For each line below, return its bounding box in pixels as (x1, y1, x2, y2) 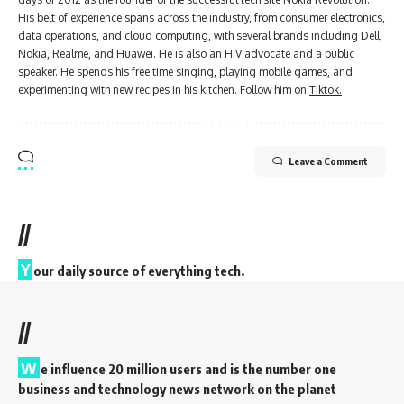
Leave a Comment (289, 155, 368, 168)
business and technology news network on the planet (18, 381, 336, 398)
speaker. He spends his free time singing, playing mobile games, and (18, 65, 353, 79)
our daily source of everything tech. (33, 262, 244, 280)
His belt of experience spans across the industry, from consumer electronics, (18, 11, 385, 25)
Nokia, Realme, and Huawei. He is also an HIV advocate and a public (18, 47, 354, 61)
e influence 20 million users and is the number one (41, 361, 336, 378)
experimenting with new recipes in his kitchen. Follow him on (18, 83, 309, 97)
